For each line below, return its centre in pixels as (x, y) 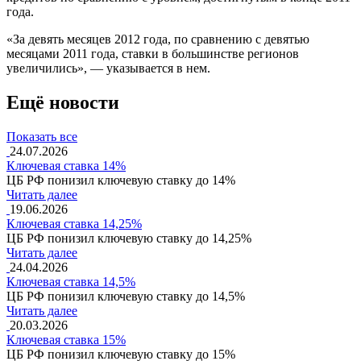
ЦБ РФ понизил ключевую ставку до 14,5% (126, 296)
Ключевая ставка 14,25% (74, 223)
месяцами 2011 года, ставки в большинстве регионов (153, 53)
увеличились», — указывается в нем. (108, 68)
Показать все (42, 136)
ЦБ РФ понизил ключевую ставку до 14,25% (129, 238)
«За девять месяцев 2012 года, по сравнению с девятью (158, 39)
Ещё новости (63, 102)
